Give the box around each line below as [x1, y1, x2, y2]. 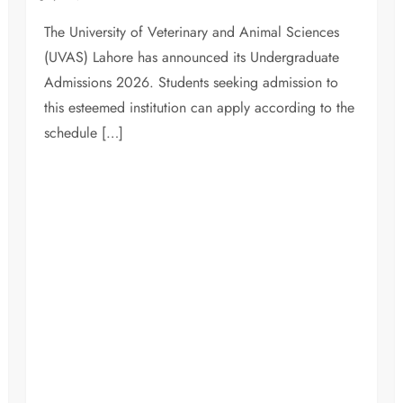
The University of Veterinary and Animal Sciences [44, 22, 340, 43]
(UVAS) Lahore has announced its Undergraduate [44, 47, 340, 68]
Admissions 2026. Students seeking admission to [44, 72, 339, 94]
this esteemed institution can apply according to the [44, 97, 355, 119]
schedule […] [44, 122, 124, 144]
